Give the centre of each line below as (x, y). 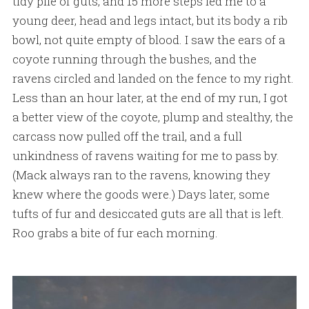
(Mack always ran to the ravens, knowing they (141, 175)
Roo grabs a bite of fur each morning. (115, 232)
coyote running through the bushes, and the (134, 59)
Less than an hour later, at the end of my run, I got (150, 97)
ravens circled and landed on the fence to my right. (153, 78)
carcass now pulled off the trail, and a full (127, 136)
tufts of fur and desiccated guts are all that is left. (148, 213)
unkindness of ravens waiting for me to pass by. (146, 155)
